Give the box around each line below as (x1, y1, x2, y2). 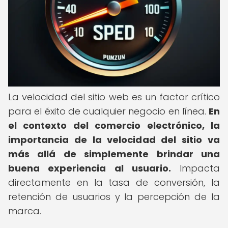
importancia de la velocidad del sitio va (8, 133, 220, 146)
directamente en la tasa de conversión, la (8, 176, 220, 189)
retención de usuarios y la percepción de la (8, 190, 220, 203)
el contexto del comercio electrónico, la (8, 119, 220, 132)
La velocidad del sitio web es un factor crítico (8, 91, 220, 103)
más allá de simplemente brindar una (8, 148, 220, 160)
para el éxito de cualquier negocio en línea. (8, 105, 209, 118)
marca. (8, 205, 41, 217)
